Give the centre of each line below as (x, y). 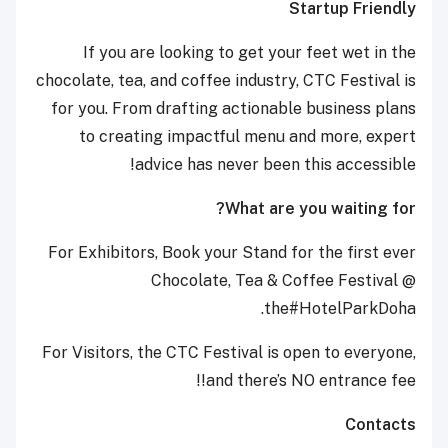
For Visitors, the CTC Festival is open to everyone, (229, 353)
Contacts (380, 425)
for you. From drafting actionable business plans (233, 109)
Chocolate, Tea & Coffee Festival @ (283, 281)
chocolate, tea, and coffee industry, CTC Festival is (226, 81)
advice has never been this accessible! (275, 165)
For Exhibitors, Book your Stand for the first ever (232, 253)
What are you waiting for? (320, 209)
